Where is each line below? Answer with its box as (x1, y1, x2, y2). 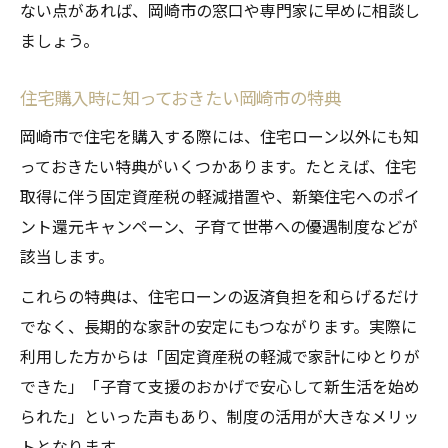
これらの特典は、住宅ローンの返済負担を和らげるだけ (20, 284, 419, 309)
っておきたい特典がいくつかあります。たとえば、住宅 (20, 154, 417, 179)
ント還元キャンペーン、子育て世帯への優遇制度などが (20, 214, 418, 239)
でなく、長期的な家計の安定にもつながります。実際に (20, 314, 417, 339)
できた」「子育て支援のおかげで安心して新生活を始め (20, 374, 420, 399)
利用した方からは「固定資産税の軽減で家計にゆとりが (20, 344, 420, 369)
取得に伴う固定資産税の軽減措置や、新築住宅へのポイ (20, 184, 420, 209)
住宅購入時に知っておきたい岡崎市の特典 (20, 85, 341, 111)
